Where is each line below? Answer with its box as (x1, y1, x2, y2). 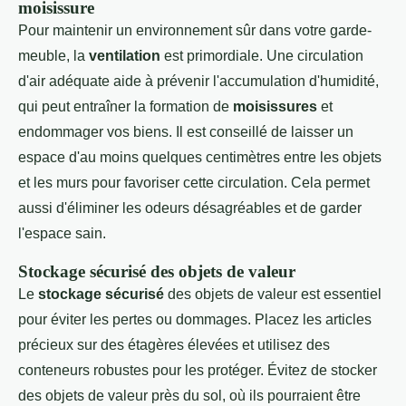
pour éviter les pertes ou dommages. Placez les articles (18, 311, 372, 327)
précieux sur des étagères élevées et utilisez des (18, 336, 330, 353)
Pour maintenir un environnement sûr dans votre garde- (18, 22, 372, 38)
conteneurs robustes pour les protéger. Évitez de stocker (18, 362, 377, 378)
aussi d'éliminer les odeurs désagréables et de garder (18, 199, 362, 216)
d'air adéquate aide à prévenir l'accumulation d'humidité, (18, 72, 379, 89)
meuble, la (18, 47, 89, 63)
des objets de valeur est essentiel (164, 285, 382, 302)
